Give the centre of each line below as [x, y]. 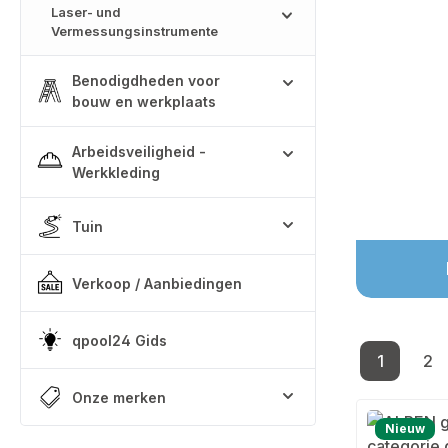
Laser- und [86, 12]
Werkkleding [116, 172]
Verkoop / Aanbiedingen [157, 283]
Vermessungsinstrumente [134, 31]
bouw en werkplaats [144, 101]
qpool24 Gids [119, 340]
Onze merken [119, 397]
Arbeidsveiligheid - [139, 151]
